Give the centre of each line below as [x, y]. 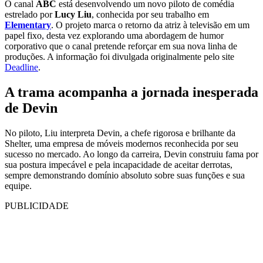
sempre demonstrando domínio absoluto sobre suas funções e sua [125, 175]
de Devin [31, 108]
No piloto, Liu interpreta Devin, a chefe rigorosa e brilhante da [120, 133]
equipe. [18, 186]
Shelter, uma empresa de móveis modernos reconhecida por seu [122, 143]
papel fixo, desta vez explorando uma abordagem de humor [114, 36]
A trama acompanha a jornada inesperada [131, 92]
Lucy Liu [73, 15]
